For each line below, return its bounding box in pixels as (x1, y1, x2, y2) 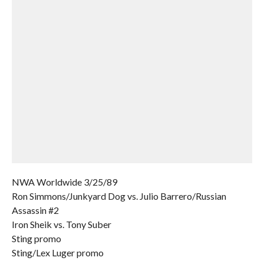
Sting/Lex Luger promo (11, 247, 104, 258)
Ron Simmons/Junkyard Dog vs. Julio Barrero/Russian (11, 190, 226, 202)
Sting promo (11, 233, 61, 244)
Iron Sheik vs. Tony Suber (11, 219, 111, 230)
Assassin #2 (11, 204, 59, 216)
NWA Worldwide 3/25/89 (11, 176, 117, 187)
